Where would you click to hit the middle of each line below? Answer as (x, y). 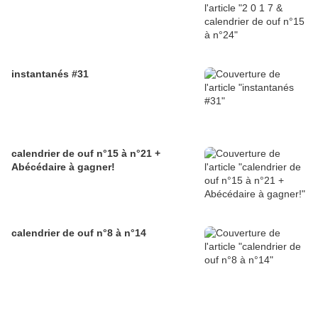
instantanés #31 (50, 74)
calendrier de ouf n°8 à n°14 (79, 233)
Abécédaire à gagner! (63, 167)
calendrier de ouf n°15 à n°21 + (86, 154)
